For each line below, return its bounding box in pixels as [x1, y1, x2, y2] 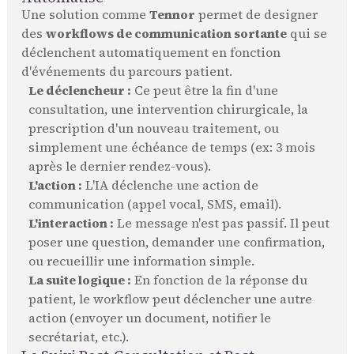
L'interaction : [28, 215, 114, 232]
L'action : [28, 177, 82, 194]
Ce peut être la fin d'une [130, 82, 278, 100]
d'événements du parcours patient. [21, 63, 232, 81]
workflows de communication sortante [45, 25, 287, 43]
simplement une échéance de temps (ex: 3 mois [28, 139, 315, 156]
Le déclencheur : [28, 82, 131, 100]
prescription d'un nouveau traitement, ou [28, 120, 279, 137]
